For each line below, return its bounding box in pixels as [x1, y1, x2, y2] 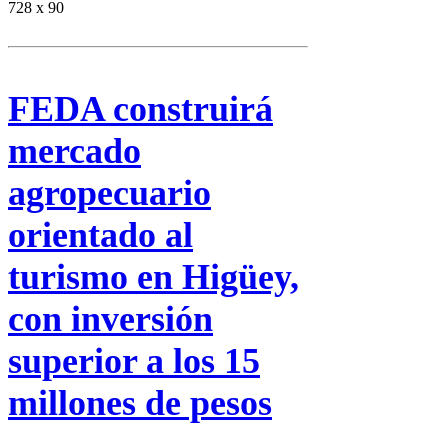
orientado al [8, 215, 193, 256]
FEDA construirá [8, 89, 273, 130]
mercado [8, 131, 141, 172]
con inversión [8, 299, 213, 340]
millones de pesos [8, 383, 272, 424]
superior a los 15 [8, 341, 260, 382]
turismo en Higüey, [8, 257, 299, 298]
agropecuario [8, 173, 211, 214]
